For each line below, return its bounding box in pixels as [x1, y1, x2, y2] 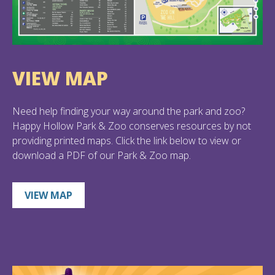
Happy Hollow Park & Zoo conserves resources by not [12, 118, 251, 133]
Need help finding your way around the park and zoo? [12, 104, 245, 118]
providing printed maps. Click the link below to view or [12, 133, 241, 147]
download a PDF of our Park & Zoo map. [12, 148, 191, 162]
